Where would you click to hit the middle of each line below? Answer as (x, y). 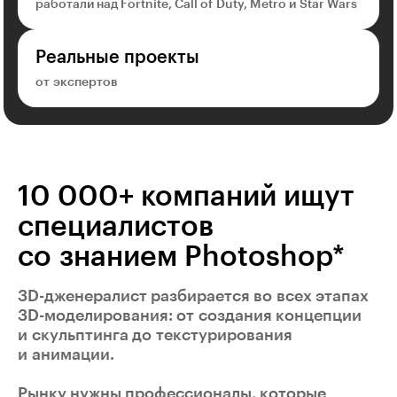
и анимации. (66, 355)
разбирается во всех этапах (258, 296)
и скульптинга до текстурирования (155, 335)
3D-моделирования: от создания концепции (190, 316)
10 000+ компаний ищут (186, 197)
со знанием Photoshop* (181, 257)
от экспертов (77, 83)
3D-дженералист (82, 296)
